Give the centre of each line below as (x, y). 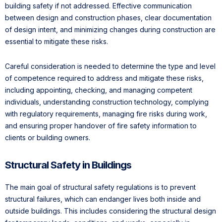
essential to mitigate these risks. (56, 41)
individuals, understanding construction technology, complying (107, 102)
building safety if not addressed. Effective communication (98, 5)
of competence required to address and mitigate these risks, (104, 78)
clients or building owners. (48, 137)
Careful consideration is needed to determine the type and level (110, 66)
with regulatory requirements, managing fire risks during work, (106, 113)
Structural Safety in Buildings (68, 165)
